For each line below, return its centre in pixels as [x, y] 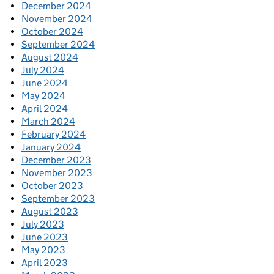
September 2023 [58, 199]
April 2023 [45, 263]
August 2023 [50, 212]
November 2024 [57, 19]
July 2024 [43, 70]
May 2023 [43, 250]
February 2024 [54, 135]
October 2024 [52, 32]
